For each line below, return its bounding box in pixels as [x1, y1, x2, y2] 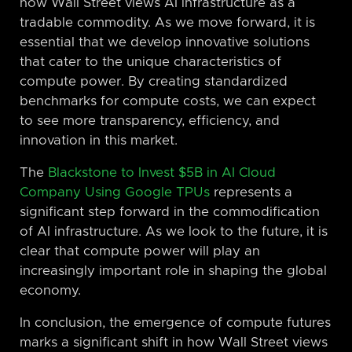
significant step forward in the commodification [20, 205, 320, 218]
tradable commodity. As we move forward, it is [20, 16, 315, 29]
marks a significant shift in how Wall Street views [20, 335, 328, 349]
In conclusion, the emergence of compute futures [20, 316, 331, 329]
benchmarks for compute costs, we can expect [20, 94, 316, 108]
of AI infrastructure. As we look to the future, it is [20, 225, 328, 238]
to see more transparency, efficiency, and [20, 114, 280, 127]
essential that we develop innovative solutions [20, 35, 310, 49]
